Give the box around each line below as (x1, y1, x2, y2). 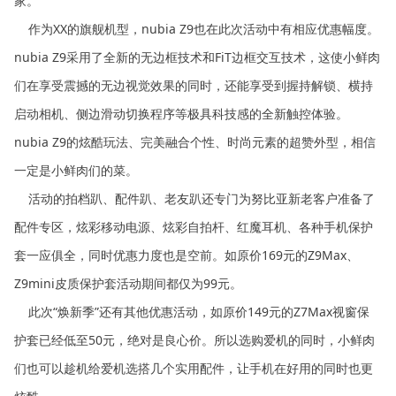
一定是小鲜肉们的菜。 (14, 161, 139, 179)
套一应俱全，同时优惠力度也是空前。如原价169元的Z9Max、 (14, 246, 360, 263)
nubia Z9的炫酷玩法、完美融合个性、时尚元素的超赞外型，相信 (14, 133, 377, 150)
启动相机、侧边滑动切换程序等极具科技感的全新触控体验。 (14, 104, 349, 122)
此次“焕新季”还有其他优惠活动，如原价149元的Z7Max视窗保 (14, 302, 370, 320)
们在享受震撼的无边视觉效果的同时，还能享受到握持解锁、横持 (14, 76, 374, 94)
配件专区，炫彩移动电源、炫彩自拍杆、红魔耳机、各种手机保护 (14, 217, 374, 235)
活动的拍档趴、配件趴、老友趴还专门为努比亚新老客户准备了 (14, 189, 376, 207)
